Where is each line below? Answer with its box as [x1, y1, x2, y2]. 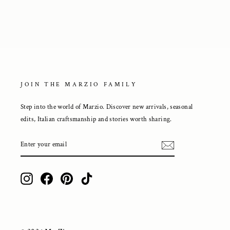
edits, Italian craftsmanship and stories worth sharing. [21, 115, 172, 124]
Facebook [53, 174, 78, 183]
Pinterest [73, 174, 99, 183]
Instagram [33, 174, 61, 183]
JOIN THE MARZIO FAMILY [21, 81, 138, 89]
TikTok [93, 174, 114, 183]
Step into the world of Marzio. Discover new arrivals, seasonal [21, 103, 193, 111]
